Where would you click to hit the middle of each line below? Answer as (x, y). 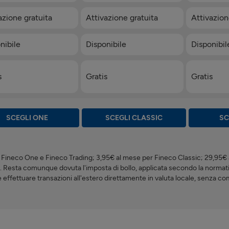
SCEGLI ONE (27, 118)
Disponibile (106, 44)
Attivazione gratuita (122, 17)
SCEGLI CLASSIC (134, 118)
